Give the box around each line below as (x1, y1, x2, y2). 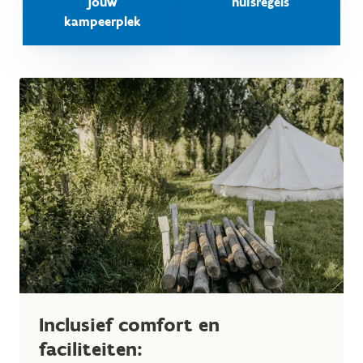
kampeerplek (63, 13, 141, 29)
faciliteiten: (39, 337, 143, 361)
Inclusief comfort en (39, 313, 220, 337)
